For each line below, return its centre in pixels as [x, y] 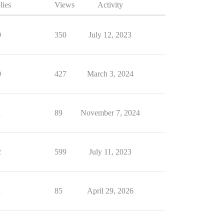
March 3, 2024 [110, 74]
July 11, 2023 [110, 152]
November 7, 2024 [110, 113]
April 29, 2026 [110, 191]
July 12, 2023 [110, 35]
